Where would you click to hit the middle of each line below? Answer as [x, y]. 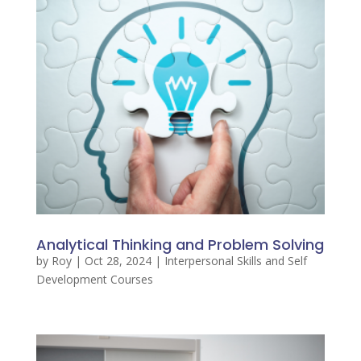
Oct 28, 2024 [118, 261]
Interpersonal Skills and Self [235, 261]
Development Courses [94, 280]
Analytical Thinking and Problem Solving [180, 245]
